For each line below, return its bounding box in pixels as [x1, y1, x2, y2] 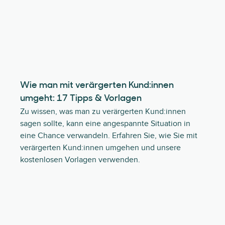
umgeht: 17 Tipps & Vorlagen [20, 94, 142, 103]
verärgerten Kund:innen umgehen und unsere [20, 143, 181, 153]
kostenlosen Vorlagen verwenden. [20, 155, 140, 165]
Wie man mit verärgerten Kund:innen [20, 81, 174, 90]
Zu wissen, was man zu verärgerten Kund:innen [20, 106, 186, 117]
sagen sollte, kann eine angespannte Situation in [20, 119, 190, 129]
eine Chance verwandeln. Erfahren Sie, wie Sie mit [20, 131, 197, 141]
